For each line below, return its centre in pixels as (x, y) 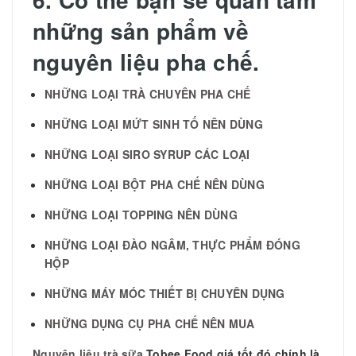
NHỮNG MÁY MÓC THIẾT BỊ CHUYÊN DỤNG (165, 293)
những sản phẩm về (141, 30)
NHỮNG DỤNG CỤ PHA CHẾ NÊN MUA (150, 323)
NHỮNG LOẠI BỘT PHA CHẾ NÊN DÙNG (155, 184)
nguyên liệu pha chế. (146, 61)
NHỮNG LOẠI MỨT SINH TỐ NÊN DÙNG (154, 124)
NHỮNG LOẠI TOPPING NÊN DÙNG (141, 214)
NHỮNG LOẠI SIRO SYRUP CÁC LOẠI (147, 154)
